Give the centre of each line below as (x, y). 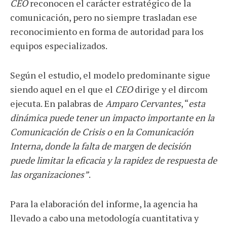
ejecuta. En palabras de (58, 104)
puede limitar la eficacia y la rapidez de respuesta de (113, 160)
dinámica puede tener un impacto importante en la (112, 118)
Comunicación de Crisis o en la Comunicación (102, 132)
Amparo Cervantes (143, 104)
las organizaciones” (49, 175)
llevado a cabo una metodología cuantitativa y (104, 218)
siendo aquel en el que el (63, 89)
